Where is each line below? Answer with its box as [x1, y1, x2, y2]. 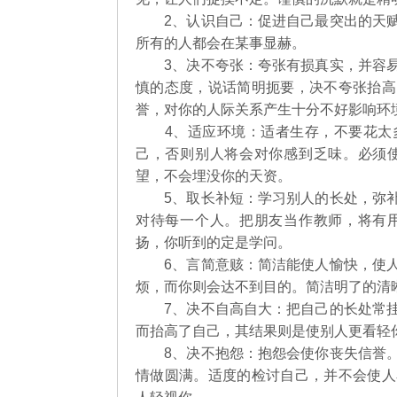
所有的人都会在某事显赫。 [136, 35, 306, 51]
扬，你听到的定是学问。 [136, 235, 292, 250]
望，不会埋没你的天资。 [136, 168, 292, 183]
